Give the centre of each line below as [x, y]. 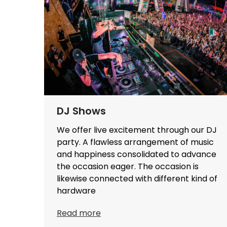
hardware [76, 191]
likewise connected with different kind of [137, 178]
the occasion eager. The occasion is [128, 166]
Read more [79, 213]
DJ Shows [81, 111]
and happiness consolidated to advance [137, 154]
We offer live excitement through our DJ [137, 130]
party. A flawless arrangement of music [135, 142]
